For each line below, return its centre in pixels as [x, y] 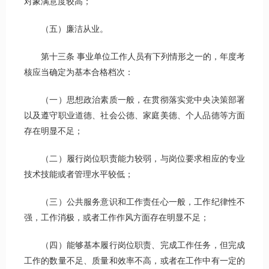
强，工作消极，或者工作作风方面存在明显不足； [116, 218]
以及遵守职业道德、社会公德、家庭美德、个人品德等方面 [134, 116]
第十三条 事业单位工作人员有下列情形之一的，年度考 [134, 57]
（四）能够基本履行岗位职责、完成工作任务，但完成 [134, 246]
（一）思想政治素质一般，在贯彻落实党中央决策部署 [134, 100]
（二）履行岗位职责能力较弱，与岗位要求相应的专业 [134, 159]
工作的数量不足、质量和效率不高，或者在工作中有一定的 [134, 261]
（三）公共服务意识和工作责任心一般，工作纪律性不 [134, 202]
